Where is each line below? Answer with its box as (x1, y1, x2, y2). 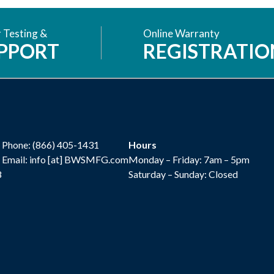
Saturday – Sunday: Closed (128, 168, 238, 180)
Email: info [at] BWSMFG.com (2, 153, 128, 165)
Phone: (2, 138, 32, 150)
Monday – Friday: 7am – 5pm (128, 153, 250, 165)
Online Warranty (143, 26, 220, 40)
